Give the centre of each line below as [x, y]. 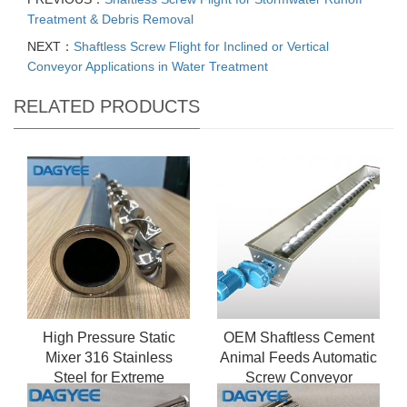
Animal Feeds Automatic [298, 358]
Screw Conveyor [298, 378]
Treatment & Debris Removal [110, 20]
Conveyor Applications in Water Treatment [148, 67]
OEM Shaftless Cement [298, 338]
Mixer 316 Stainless [109, 358]
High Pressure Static [109, 338]
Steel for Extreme [109, 378]
